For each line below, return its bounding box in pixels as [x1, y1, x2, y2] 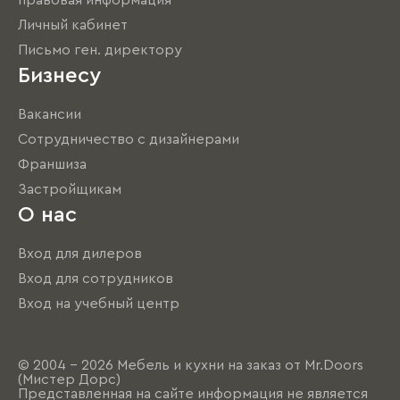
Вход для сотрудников [18, 271, 173, 287]
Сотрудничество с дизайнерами [18, 132, 239, 147]
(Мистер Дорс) [18, 372, 121, 387]
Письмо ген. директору [18, 43, 182, 58]
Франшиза [18, 157, 87, 172]
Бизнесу [18, 65, 101, 87]
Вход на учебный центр [18, 296, 179, 312]
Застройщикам [18, 182, 121, 197]
